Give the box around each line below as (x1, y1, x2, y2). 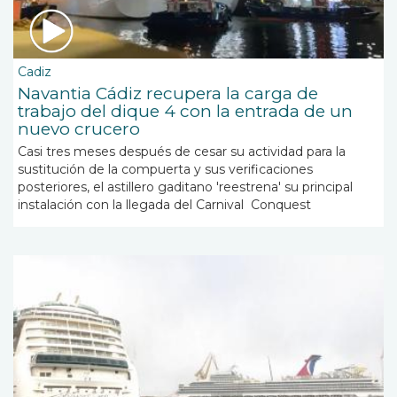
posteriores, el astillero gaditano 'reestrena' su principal (18, 179, 353, 196)
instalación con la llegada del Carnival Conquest (18, 197, 311, 214)
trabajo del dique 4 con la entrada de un (18, 101, 353, 122)
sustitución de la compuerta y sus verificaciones (18, 161, 313, 178)
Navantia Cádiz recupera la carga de (18, 83, 318, 105)
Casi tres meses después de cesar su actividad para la (18, 144, 346, 160)
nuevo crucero (18, 119, 140, 140)
